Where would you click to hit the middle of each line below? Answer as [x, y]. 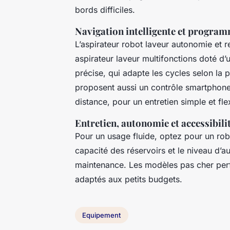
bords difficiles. [105, 10]
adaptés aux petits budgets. [129, 179]
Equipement [102, 215]
